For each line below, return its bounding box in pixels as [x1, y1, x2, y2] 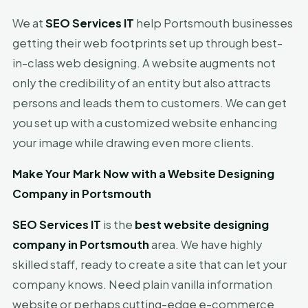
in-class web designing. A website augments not [12, 56, 276, 70]
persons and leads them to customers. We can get [12, 96, 287, 110]
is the [101, 217, 135, 232]
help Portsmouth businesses [134, 16, 293, 30]
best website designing [135, 217, 269, 232]
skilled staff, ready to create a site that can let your [12, 257, 287, 272]
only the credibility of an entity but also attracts [12, 76, 271, 90]
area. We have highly [149, 237, 262, 252]
